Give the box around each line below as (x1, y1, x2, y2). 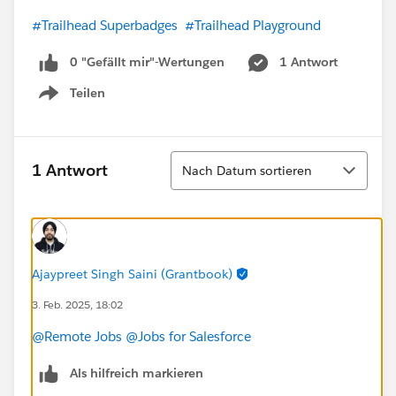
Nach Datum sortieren (182, 162, 312, 179)
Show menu (34, 94, 106, 110)
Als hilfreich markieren (70, 364, 203, 381)
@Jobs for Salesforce (126, 327, 251, 345)
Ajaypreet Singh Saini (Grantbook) (32, 265, 232, 282)
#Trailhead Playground (185, 17, 321, 34)
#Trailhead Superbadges (32, 17, 178, 34)
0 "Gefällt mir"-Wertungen (70, 54, 225, 70)
